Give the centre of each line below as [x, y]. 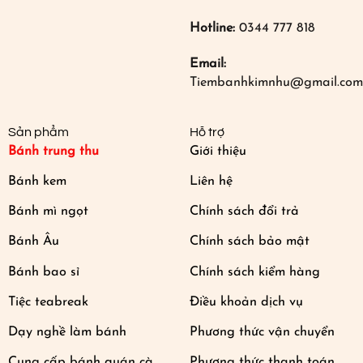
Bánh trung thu [53, 151]
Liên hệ [211, 181]
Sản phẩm [38, 132]
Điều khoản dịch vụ [246, 302]
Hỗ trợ [207, 132]
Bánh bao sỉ [43, 272]
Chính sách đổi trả [244, 212]
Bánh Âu [33, 242]
